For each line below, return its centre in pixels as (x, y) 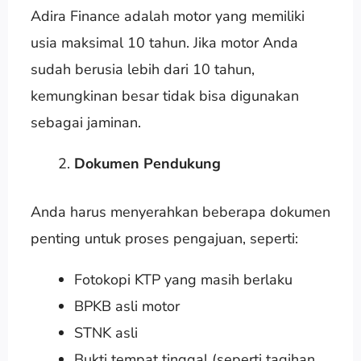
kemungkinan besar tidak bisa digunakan (164, 95)
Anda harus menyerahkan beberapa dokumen (180, 212)
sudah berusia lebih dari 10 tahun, (142, 69)
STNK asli (106, 332)
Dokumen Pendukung (147, 163)
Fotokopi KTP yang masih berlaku (183, 279)
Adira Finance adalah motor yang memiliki (167, 16)
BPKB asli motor (127, 306)
